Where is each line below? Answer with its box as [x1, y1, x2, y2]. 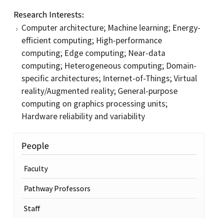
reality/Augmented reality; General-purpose [21, 86, 178, 96]
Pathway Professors [24, 183, 91, 193]
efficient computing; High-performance [21, 35, 162, 46]
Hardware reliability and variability [21, 111, 145, 122]
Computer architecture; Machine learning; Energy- [21, 22, 200, 33]
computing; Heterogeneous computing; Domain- [21, 60, 197, 71]
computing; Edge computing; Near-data [21, 48, 165, 58]
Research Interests [14, 9, 82, 21]
